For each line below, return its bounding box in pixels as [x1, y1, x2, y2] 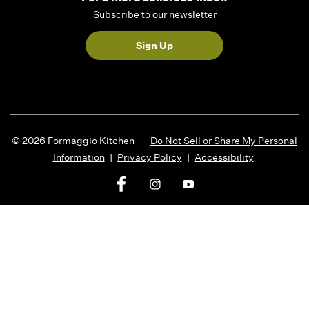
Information [52, 151, 105, 164]
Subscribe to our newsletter [92, 8, 217, 21]
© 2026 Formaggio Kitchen [12, 134, 137, 148]
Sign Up [136, 39, 173, 52]
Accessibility [194, 151, 254, 164]
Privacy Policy [117, 151, 182, 164]
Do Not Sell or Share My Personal [150, 134, 297, 148]
